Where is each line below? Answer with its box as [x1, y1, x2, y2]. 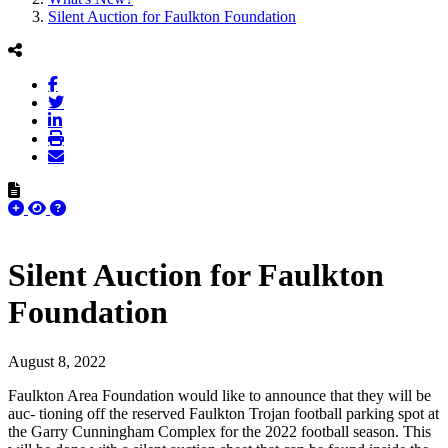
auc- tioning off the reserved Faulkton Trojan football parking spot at [8, 404, 439, 422]
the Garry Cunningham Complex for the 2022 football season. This [8, 422, 431, 440]
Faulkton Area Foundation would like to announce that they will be [8, 386, 431, 404]
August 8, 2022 [8, 352, 106, 370]
